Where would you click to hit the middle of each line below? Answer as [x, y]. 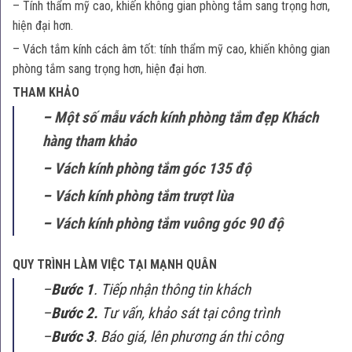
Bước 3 [72, 336]
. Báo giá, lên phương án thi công [188, 336]
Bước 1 [72, 289]
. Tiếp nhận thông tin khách [172, 289]
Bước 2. [76, 313]
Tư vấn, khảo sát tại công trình [191, 313]
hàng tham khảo [90, 141]
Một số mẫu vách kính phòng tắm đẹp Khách [186, 117]
